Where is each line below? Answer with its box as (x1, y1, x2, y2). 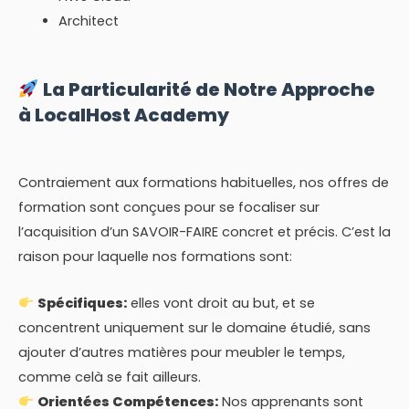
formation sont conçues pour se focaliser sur (18, 198, 320, 217)
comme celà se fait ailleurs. (18, 367, 201, 386)
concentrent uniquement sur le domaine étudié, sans (18, 318, 371, 337)
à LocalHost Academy (18, 102, 229, 129)
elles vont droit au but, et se (126, 293, 315, 312)
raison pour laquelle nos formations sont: (18, 247, 292, 267)
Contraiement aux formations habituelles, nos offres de (18, 173, 389, 193)
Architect (58, 12, 119, 31)
